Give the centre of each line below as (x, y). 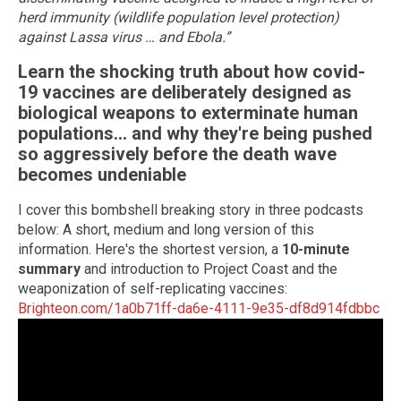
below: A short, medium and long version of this (166, 229)
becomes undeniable (102, 175)
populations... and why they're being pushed (195, 134)
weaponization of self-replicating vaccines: (153, 288)
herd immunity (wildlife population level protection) (179, 17)
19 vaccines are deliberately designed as (185, 93)
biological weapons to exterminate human (188, 113)
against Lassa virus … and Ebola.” (124, 37)
